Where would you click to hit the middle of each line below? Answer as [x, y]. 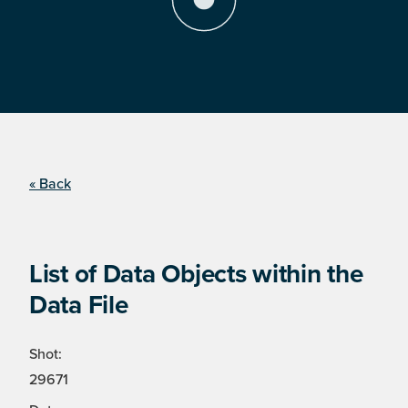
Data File [79, 306]
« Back [50, 184]
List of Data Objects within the [196, 275]
